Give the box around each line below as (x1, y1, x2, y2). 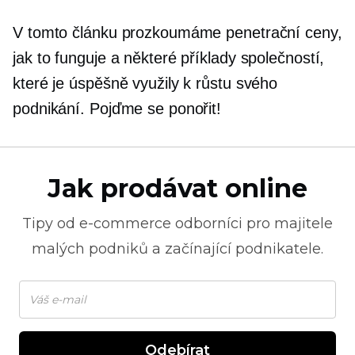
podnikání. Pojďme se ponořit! (13, 100, 222, 117)
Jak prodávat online (48, 173, 307, 204)
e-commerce (79, 215, 171, 232)
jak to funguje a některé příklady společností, (13, 49, 325, 67)
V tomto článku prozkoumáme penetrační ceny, (13, 24, 342, 41)
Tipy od (22, 215, 79, 232)
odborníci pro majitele (171, 215, 333, 232)
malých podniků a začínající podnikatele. (32, 240, 323, 258)
